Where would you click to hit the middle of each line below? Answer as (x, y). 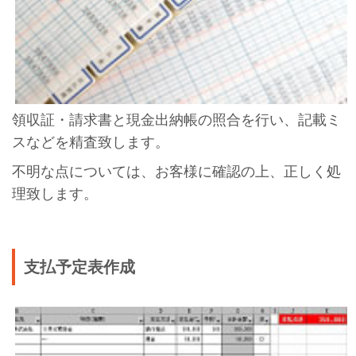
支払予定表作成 (80, 267)
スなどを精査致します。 (90, 143)
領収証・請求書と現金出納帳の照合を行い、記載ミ (176, 120)
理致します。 (54, 194)
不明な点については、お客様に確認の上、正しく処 (176, 172)
